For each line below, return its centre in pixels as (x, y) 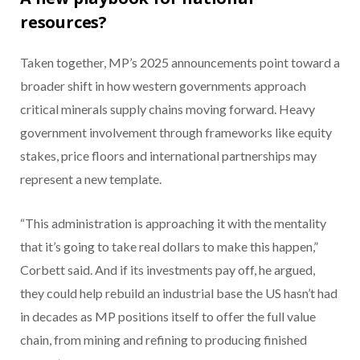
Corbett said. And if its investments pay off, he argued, (168, 270)
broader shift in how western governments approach (163, 86)
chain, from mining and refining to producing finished (164, 340)
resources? (64, 22)
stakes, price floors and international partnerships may (168, 156)
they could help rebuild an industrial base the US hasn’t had (179, 293)
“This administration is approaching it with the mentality (173, 223)
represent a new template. (91, 179)
